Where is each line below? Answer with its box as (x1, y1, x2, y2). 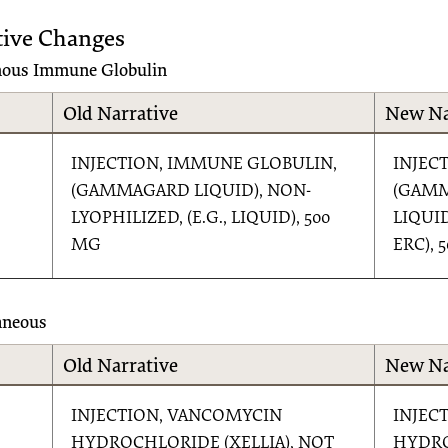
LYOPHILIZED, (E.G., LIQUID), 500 (71, 209, 331, 228)
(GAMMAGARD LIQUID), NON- (71, 182, 312, 201)
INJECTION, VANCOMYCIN (71, 407, 283, 426)
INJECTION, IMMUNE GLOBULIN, (71, 155, 338, 174)
